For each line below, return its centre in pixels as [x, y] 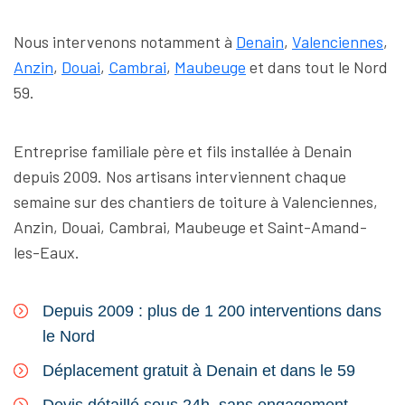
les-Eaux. [47, 253]
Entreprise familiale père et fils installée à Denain [183, 151]
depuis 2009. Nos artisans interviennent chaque [180, 177]
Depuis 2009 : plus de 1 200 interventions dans [212, 311]
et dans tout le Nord [317, 67]
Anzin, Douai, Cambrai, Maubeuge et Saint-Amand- [190, 227]
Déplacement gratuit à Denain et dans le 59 [199, 371]
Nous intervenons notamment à [125, 42]
